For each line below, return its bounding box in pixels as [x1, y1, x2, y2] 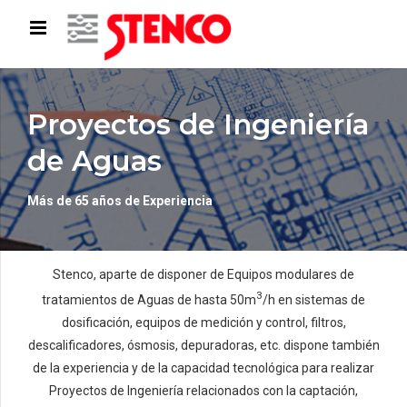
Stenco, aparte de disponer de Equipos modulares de [53, 267, 354, 283]
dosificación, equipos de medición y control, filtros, [61, 314, 346, 330]
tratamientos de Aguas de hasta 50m [42, 292, 256, 307]
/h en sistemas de [263, 292, 365, 307]
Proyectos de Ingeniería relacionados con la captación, [49, 382, 358, 398]
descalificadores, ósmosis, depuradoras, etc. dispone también [27, 337, 380, 352]
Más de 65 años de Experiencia [27, 194, 213, 209]
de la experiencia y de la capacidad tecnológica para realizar [33, 360, 374, 375]
